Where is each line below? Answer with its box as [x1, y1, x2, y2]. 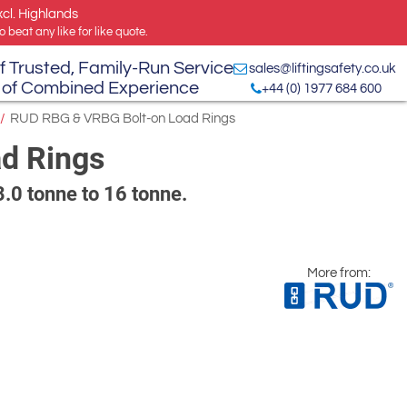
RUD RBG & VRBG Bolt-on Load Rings [10, 112, 235, 126]
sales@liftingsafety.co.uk [249, 61, 396, 75]
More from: [307, 266, 371, 281]
